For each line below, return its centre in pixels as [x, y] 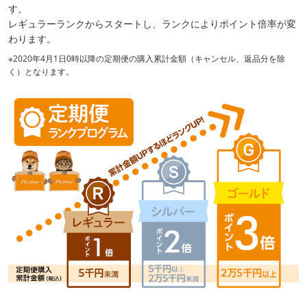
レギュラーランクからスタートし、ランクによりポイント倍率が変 [152, 23]
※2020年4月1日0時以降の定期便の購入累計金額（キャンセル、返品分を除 [147, 58]
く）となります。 [41, 71]
